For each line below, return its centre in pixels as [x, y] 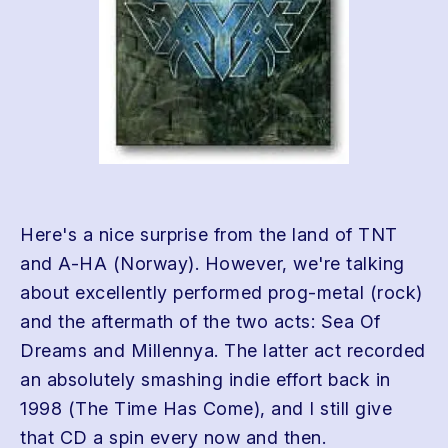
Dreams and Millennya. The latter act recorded [223, 350]
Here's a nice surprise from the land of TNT [209, 234]
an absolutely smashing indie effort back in [205, 379]
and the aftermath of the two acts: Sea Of [200, 321]
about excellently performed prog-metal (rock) [221, 292]
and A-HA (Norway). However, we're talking [212, 263]
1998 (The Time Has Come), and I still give [206, 408]
